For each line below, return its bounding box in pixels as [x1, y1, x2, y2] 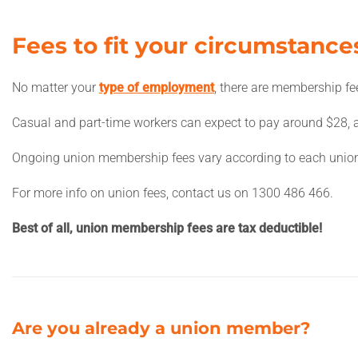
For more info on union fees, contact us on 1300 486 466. [12, 185, 333, 201]
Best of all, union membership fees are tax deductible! [12, 221, 322, 236]
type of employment [99, 80, 214, 95]
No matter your [12, 80, 99, 95]
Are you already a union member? [12, 318, 310, 338]
